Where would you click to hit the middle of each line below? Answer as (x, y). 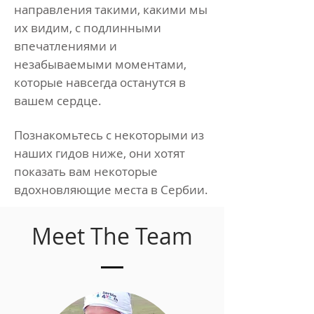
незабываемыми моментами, (100, 64)
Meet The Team (112, 236)
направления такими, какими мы (111, 9)
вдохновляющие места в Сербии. (111, 190)
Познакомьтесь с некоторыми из (109, 135)
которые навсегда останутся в (100, 82)
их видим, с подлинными (88, 28)
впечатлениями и (66, 46)
